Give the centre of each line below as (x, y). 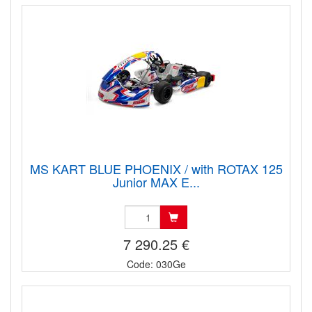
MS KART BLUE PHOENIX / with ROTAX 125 (156, 169)
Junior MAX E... (156, 182)
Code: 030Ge (156, 264)
